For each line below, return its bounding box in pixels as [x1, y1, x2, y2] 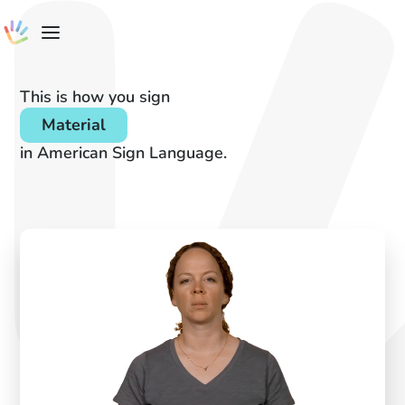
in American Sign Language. [20, 142, 228, 164]
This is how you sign [20, 86, 171, 108]
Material [42, 114, 107, 136]
